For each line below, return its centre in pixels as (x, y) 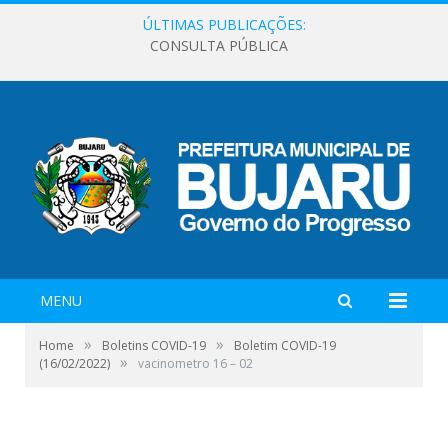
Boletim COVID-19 (285, 345)
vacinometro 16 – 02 (195, 363)
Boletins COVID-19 (154, 345)
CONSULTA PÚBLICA (219, 46)
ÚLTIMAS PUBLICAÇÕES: (224, 24)
